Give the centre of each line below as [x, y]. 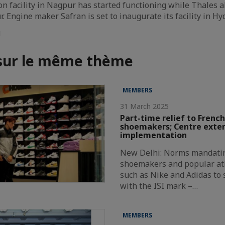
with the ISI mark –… [159, 186]
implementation [154, 135]
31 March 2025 [145, 106]
